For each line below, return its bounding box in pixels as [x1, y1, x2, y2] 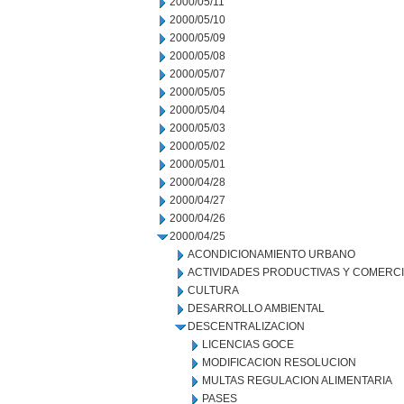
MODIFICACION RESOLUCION [202, 356, 356, 369]
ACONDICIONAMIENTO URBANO [188, 248, 355, 261]
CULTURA [188, 284, 239, 297]
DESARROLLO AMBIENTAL [188, 302, 325, 315]
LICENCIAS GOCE [202, 338, 294, 351]
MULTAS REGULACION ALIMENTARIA [202, 374, 392, 387]
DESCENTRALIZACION [188, 320, 305, 333]
